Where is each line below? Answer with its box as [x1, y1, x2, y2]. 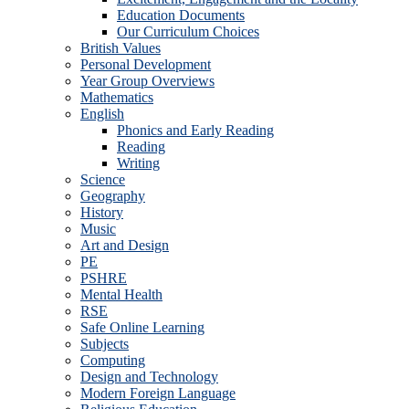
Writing [117, 155, 160, 171]
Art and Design [80, 237, 169, 253]
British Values [80, 40, 161, 56]
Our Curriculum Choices [117, 24, 259, 39]
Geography [80, 188, 145, 204]
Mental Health [80, 287, 163, 302]
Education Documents [117, 7, 245, 23]
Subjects [80, 336, 129, 351]
